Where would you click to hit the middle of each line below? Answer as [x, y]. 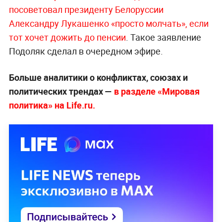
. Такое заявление [163, 37]
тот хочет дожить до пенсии [67, 37]
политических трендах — [61, 91]
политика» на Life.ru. [52, 105]
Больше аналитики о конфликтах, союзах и [98, 78]
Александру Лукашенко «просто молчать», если [109, 24]
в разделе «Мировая [157, 91]
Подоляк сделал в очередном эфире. [86, 51]
